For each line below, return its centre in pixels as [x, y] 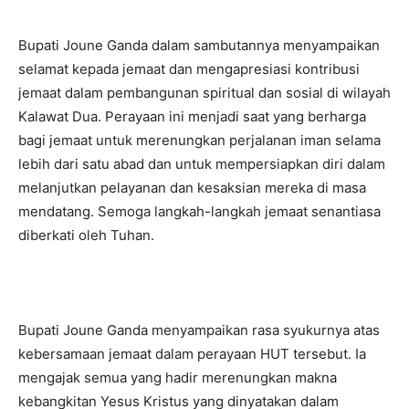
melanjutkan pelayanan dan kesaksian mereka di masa [192, 187]
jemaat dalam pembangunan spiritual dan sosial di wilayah [204, 92]
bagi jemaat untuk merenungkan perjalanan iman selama [199, 140]
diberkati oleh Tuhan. [86, 235]
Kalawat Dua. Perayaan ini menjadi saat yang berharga [192, 116]
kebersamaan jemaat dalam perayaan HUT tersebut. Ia [192, 353]
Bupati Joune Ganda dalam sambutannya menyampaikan [199, 45]
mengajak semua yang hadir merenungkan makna [178, 377]
